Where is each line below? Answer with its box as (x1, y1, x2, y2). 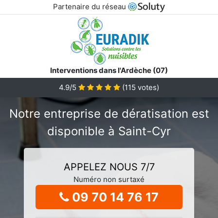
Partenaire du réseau (53, 2, 128, 11)
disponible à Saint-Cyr (47, 124, 171, 138)
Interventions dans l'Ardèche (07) (50, 65, 168, 75)
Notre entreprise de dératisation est (9, 106, 209, 121)
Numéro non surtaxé (73, 174, 145, 184)
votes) (136, 82, 159, 92)
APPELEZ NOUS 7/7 (63, 161, 155, 173)
